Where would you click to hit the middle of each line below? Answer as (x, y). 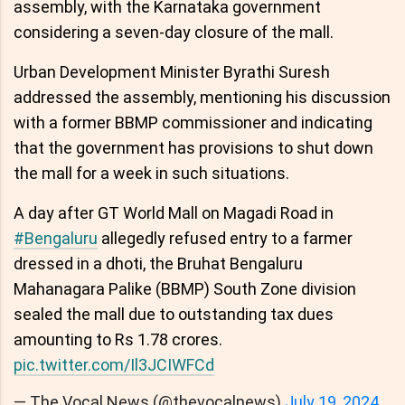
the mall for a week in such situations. (151, 173)
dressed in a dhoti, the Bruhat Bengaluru (158, 263)
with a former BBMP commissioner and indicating (193, 122)
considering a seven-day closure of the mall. (174, 32)
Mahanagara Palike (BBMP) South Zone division (185, 288)
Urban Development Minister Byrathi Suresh (172, 71)
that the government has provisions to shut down (193, 147)
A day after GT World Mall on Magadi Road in (174, 212)
